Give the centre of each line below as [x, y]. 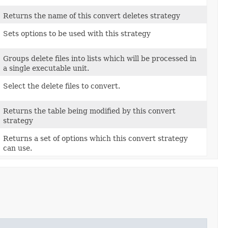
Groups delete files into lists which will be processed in [100, 58]
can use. [18, 148]
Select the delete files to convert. [62, 86]
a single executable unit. [46, 68]
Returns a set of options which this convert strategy [95, 138]
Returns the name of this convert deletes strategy [92, 16]
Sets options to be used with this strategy [77, 33]
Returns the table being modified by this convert [89, 111]
